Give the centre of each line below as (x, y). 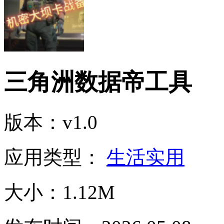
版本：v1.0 (51, 122)
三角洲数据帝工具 (98, 82)
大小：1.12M (59, 192)
